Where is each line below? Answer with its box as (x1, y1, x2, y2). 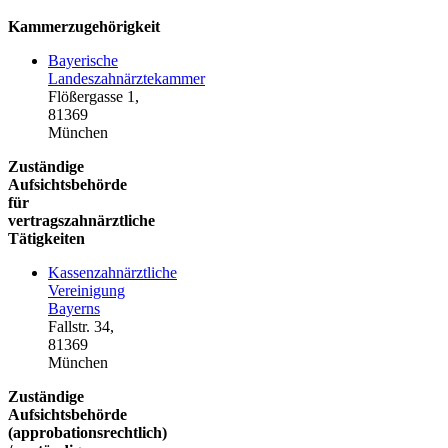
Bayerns (48, 299, 100, 317)
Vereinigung (48, 281, 125, 299)
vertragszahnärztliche (8, 211, 155, 229)
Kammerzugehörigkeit (8, 17, 160, 35)
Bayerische (48, 51, 118, 69)
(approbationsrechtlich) (8, 423, 167, 441)
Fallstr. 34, (48, 317, 114, 335)
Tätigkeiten (8, 229, 85, 247)
